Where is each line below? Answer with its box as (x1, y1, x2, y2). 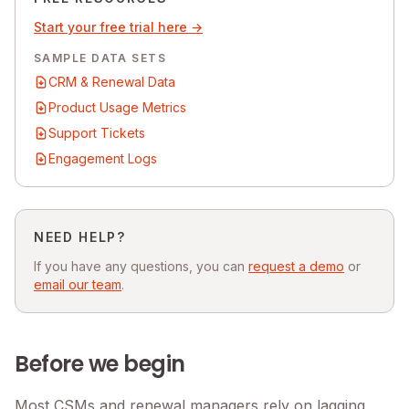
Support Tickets (48, 124, 145, 141)
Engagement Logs (48, 150, 157, 166)
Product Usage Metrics (48, 99, 186, 115)
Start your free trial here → (34, 18, 203, 35)
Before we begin (15, 348, 185, 379)
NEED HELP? (34, 228, 126, 245)
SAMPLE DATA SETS (34, 50, 167, 65)
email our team (34, 276, 121, 292)
